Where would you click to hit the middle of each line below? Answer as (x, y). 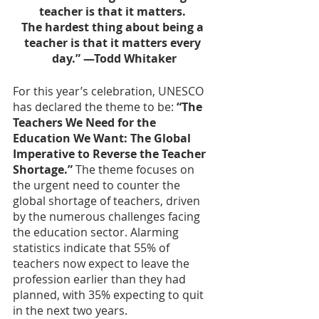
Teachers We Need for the (86, 122)
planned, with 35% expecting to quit (110, 295)
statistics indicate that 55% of (93, 248)
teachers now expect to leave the (103, 263)
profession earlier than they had (101, 279)
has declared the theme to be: (95, 107)
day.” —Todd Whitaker (114, 58)
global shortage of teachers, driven (108, 201)
